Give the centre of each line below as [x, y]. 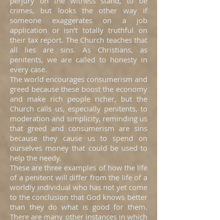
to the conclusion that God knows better [79, 197]
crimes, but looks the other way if [79, 10]
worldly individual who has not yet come [79, 187]
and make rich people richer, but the [79, 99]
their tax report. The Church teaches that [79, 40]
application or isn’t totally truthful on [79, 30]
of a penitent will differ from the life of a [79, 177]
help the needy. [36, 158]
